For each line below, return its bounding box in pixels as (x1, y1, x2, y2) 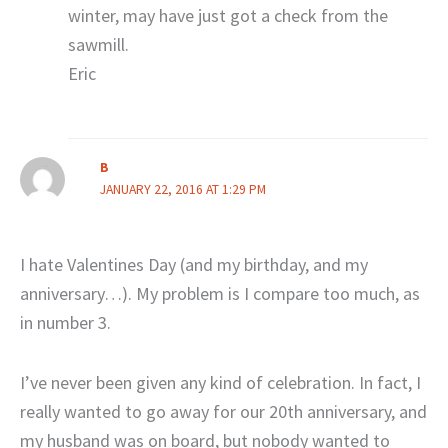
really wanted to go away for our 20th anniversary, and (20, 400, 427, 424)
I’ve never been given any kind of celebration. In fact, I (20, 371, 421, 395)
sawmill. (67, 33, 129, 57)
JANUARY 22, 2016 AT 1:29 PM (99, 180, 266, 198)
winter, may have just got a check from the (67, 4, 388, 28)
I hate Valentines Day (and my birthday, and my (20, 252, 368, 276)
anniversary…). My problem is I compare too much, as (20, 281, 420, 305)
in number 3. (20, 310, 111, 334)
